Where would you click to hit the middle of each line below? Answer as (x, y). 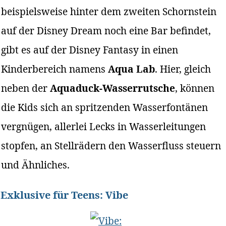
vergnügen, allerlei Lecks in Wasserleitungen (104, 126)
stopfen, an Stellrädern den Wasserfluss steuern (111, 145)
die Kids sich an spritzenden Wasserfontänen (105, 107)
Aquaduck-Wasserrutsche (113, 88)
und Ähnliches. (36, 164)
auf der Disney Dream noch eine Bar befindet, (106, 30)
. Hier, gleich (183, 69)
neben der (26, 88)
